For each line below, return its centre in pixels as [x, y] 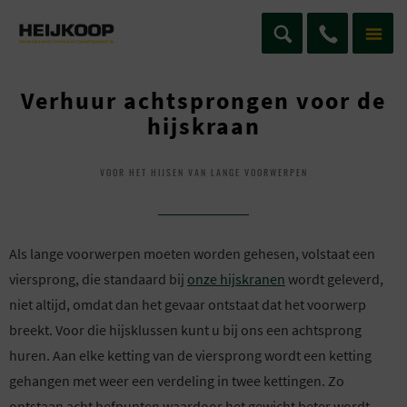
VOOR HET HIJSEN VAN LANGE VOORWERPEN [203, 172]
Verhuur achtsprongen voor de [203, 100]
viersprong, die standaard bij [98, 279]
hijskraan [203, 126]
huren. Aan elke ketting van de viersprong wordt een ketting [190, 355]
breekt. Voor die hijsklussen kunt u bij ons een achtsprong [185, 330]
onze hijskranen [236, 279]
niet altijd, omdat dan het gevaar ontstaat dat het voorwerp [188, 304]
